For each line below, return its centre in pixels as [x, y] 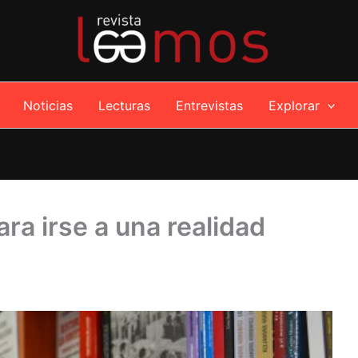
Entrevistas [209, 105]
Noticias [48, 105]
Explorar [294, 105]
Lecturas [124, 105]
